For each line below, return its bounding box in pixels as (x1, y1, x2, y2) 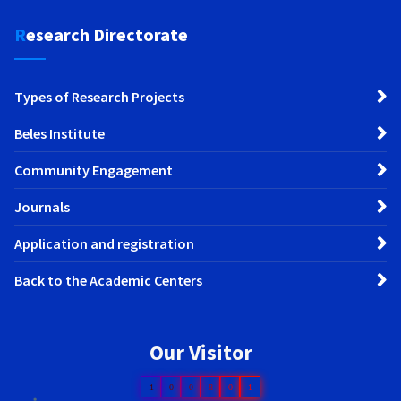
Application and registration (14, 234, 194, 252)
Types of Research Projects (14, 87, 184, 106)
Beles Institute (14, 124, 105, 142)
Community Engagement (14, 160, 173, 179)
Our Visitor (149, 337, 252, 366)
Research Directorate (26, 22, 188, 46)
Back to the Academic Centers (14, 270, 202, 289)
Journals (14, 197, 70, 216)
